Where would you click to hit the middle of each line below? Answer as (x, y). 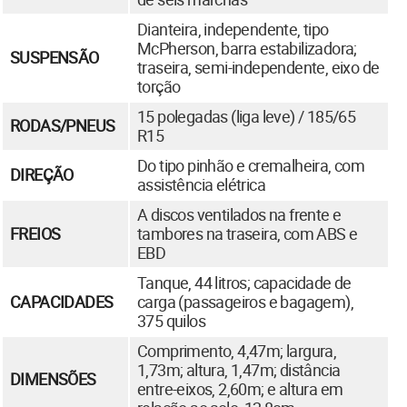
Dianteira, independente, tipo (233, 29)
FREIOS (35, 233)
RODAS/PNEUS (63, 125)
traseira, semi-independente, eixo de (258, 67)
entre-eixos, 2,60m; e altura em (240, 388)
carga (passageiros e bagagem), (245, 301)
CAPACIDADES (62, 301)
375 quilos (172, 320)
